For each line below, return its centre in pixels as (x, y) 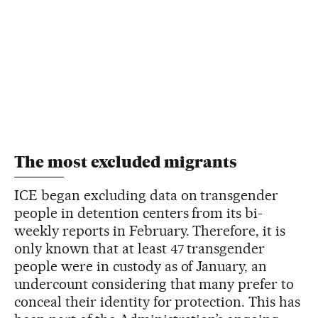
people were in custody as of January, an (141, 267)
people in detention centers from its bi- (139, 213)
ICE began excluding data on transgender (147, 196)
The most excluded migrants (126, 163)
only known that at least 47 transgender (140, 249)
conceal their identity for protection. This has (158, 302)
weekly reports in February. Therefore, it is (150, 231)
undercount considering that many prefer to (154, 284)
